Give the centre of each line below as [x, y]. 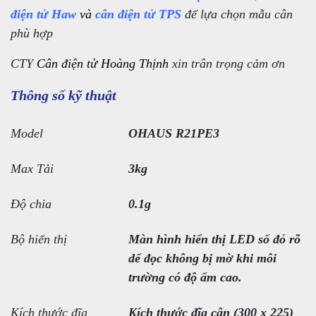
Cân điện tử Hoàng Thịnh [103, 63]
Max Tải [32, 168]
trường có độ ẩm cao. [185, 277]
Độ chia [31, 203]
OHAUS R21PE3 [174, 133]
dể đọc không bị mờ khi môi [202, 258]
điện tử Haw [43, 14]
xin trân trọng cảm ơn [227, 63]
